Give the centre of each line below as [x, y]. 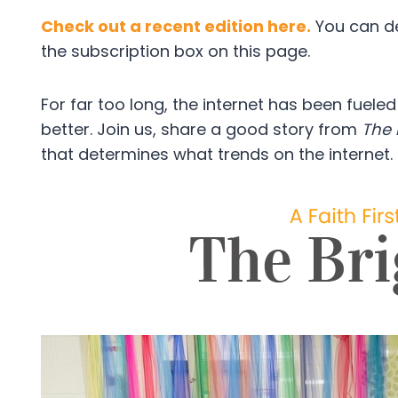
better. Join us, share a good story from [201, 129]
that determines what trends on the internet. [217, 154]
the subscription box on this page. [175, 51]
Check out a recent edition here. [176, 26]
